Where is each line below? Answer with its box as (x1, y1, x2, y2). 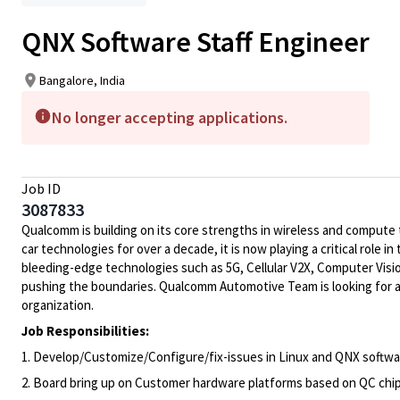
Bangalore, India (39, 71, 125, 88)
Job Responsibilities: (21, 322, 149, 339)
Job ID (21, 179, 61, 197)
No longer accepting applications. (52, 107, 287, 128)
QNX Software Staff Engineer (21, 24, 370, 60)
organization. (21, 296, 94, 313)
